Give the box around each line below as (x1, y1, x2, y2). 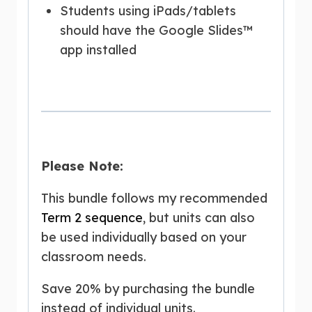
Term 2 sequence (41, 209, 143, 226)
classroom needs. (41, 248, 146, 265)
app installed (60, 41, 136, 58)
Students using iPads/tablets (60, 2, 236, 19)
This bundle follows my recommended (41, 189, 267, 206)
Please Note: (41, 157, 123, 174)
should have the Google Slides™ (60, 22, 253, 38)
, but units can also (143, 209, 255, 226)
